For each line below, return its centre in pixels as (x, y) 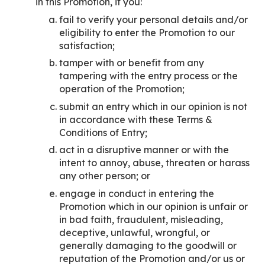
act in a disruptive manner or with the (144, 150)
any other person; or (105, 176)
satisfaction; (87, 45)
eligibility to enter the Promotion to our (147, 32)
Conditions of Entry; (103, 132)
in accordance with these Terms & (136, 119)
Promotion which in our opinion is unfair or (153, 206)
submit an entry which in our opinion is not (153, 106)
